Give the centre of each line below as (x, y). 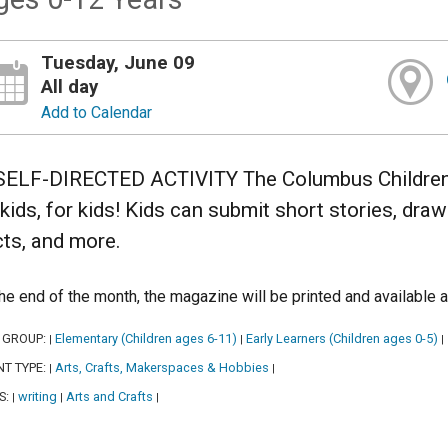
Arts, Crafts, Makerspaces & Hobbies (162, 368)
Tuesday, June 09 (118, 62)
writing (37, 397)
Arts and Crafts (109, 397)
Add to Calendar (97, 112)
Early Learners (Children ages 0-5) (342, 339)
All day (70, 86)
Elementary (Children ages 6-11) (146, 339)
